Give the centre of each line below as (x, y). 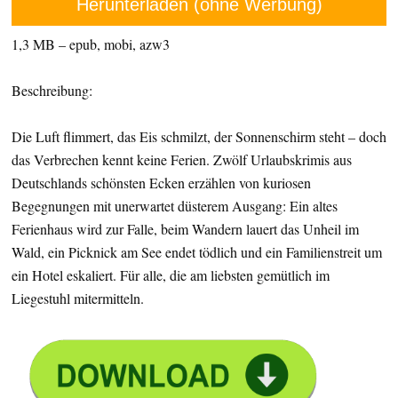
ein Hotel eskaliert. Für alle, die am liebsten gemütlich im (171, 275)
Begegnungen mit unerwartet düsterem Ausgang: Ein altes (175, 206)
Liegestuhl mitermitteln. (78, 298)
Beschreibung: (52, 90)
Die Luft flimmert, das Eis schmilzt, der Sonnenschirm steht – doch (199, 136)
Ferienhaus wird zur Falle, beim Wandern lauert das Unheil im (185, 229)
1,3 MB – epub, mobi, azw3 (91, 44)
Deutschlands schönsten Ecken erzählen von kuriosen (161, 183)
